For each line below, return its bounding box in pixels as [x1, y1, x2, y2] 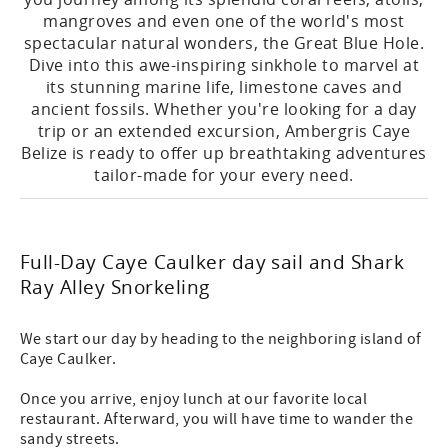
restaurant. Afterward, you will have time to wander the [20, 409, 414, 429]
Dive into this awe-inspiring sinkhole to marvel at [28, 54, 419, 76]
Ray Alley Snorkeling [20, 274, 210, 299]
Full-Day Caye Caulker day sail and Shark [20, 249, 405, 274]
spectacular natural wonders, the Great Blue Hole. [23, 32, 425, 54]
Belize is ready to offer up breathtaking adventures [21, 142, 427, 164]
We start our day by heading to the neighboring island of [20, 329, 422, 349]
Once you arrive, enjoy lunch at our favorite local [20, 389, 368, 409]
